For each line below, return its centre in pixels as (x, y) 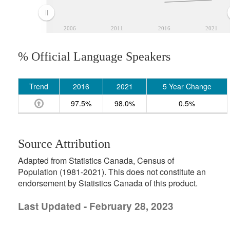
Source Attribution (64, 144)
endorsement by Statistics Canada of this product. (108, 183)
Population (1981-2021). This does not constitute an (112, 172)
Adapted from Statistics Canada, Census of (96, 160)
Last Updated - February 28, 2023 (96, 206)
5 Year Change (187, 86)
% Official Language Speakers (94, 56)
